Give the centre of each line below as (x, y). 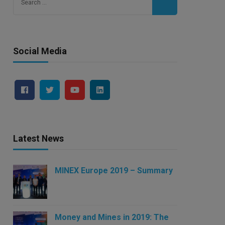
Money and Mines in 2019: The (111, 217)
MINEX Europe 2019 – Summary (114, 170)
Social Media (40, 51)
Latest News (38, 138)
